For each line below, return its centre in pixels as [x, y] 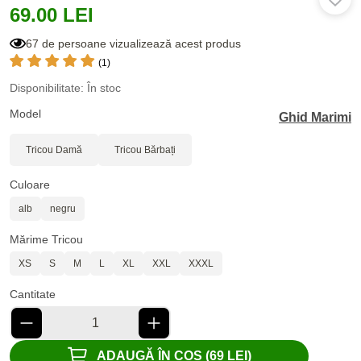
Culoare [30, 184]
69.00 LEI [52, 15]
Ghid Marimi [315, 117]
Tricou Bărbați [145, 149]
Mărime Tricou [46, 239]
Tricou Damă [54, 149]
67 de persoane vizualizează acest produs [133, 43]
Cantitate [33, 294]
